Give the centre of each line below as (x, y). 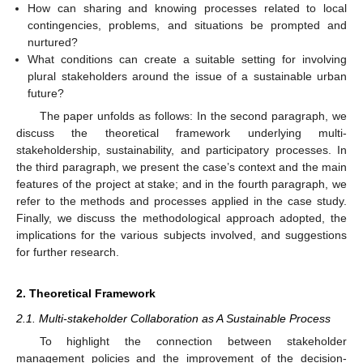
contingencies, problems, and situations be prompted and (187, 25)
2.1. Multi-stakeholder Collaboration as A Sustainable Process (173, 319)
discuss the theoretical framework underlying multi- (181, 133)
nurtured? (53, 42)
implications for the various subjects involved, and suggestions (181, 235)
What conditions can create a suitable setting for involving (187, 59)
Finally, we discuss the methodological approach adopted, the (181, 218)
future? (46, 93)
